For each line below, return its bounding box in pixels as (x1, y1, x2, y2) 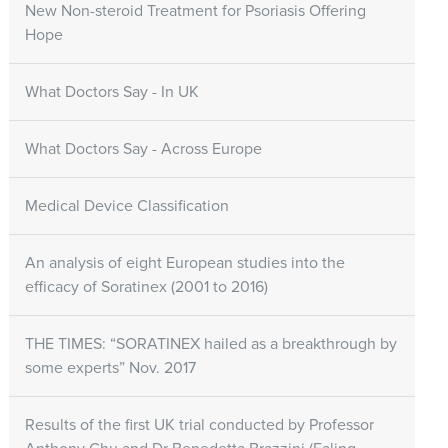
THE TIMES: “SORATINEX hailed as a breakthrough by (24, 334, 397, 355)
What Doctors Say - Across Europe (24, 139, 262, 160)
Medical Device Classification (24, 196, 229, 217)
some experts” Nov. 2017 (24, 358, 196, 379)
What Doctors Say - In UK (24, 82, 199, 103)
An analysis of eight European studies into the (24, 253, 345, 274)
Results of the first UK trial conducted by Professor (24, 415, 374, 436)
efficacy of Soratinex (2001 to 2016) (24, 277, 268, 298)
